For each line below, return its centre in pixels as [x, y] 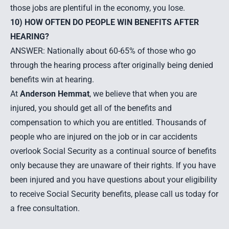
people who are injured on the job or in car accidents [104, 137]
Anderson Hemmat [55, 94]
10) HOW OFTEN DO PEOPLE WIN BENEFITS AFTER [105, 22]
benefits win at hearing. [52, 79]
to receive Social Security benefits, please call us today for [114, 194]
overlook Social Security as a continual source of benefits [113, 151]
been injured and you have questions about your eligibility [114, 180]
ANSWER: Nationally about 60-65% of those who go [103, 51]
